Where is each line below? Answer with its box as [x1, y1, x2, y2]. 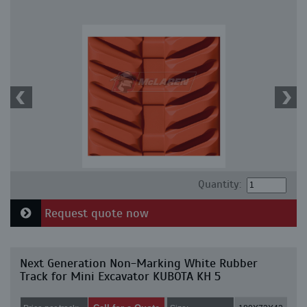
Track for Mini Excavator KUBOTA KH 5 [20, 269, 221, 284]
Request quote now [41, 206, 149, 221]
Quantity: [197, 177, 241, 191]
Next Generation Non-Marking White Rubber [20, 256, 258, 271]
